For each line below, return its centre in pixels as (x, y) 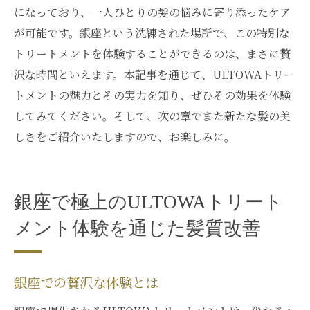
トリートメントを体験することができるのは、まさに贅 (152, 54)
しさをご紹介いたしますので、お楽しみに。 (125, 137)
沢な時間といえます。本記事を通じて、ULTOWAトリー (154, 74)
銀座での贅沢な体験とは (86, 284)
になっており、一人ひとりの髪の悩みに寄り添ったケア (152, 12)
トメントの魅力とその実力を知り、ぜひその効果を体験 (152, 95)
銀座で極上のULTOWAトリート (148, 202)
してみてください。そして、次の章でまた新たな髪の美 (152, 116)
